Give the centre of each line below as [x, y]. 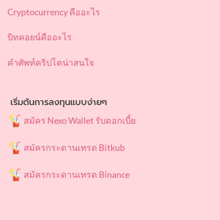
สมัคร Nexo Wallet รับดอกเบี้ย [80, 120]
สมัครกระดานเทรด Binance [77, 174]
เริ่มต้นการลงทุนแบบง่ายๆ [57, 102]
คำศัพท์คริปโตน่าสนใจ [51, 62]
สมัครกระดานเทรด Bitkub [74, 147]
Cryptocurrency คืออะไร [54, 12]
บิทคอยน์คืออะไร [40, 37]
